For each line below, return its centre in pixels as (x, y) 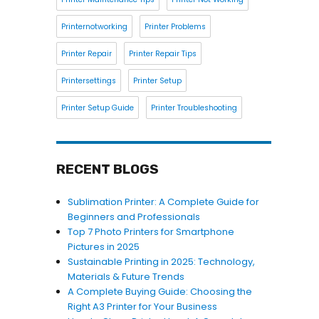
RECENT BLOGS (107, 169)
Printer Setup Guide (97, 108)
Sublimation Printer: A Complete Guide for (163, 202)
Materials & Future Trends (126, 277)
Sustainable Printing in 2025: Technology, (161, 262)
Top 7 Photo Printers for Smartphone (151, 232)
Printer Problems (175, 27)
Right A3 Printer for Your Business (142, 307)
